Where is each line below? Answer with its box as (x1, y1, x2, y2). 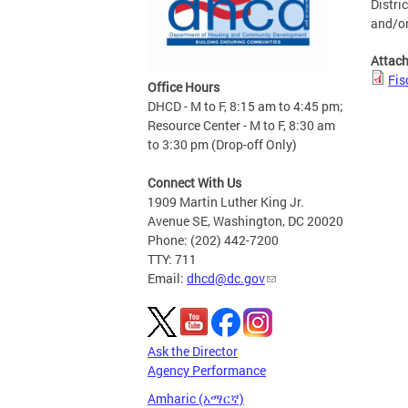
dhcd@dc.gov (187, 270, 265, 287)
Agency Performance (148, 362, 266, 379)
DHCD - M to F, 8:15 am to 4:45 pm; (148, 97, 343, 115)
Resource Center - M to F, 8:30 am (148, 117, 335, 134)
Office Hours (148, 78, 219, 96)
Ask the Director (148, 342, 238, 360)
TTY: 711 (148, 250, 197, 268)
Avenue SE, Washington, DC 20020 (148, 212, 343, 229)
